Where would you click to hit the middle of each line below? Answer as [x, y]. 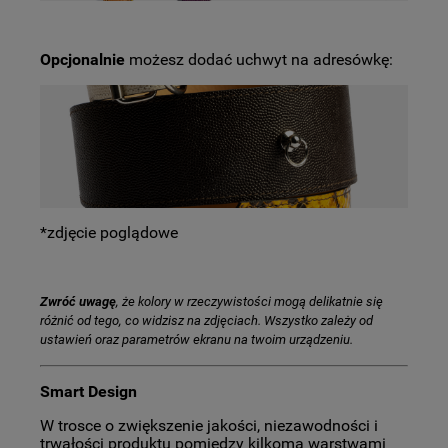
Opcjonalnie [82, 60]
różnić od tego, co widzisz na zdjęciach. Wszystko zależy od [206, 320]
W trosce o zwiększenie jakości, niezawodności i [209, 425]
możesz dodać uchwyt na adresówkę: [259, 60]
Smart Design [88, 391]
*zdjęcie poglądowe [109, 232]
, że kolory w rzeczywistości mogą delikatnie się [249, 301]
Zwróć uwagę [78, 301]
